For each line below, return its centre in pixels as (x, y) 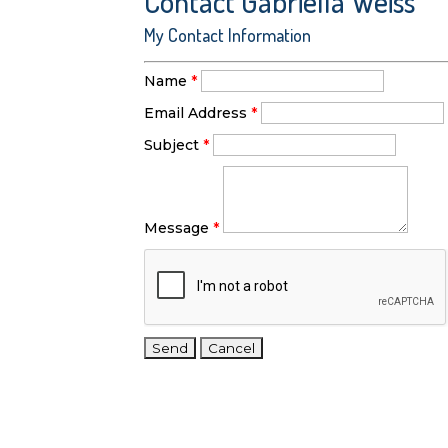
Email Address (196, 113)
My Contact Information (228, 35)
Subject (172, 145)
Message (177, 227)
